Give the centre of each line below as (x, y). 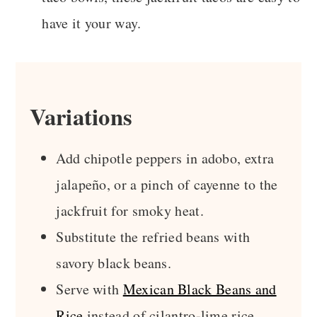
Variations (81, 116)
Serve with (90, 289)
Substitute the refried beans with (153, 236)
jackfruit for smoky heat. (130, 210)
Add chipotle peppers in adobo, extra (165, 158)
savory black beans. (114, 263)
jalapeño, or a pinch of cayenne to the (167, 184)
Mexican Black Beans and (200, 289)
